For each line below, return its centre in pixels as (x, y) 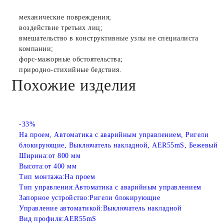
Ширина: (34, 156)
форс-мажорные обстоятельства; (71, 59)
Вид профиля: (41, 219)
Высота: (32, 166)
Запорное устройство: (54, 198)
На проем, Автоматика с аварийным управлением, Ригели (114, 135)
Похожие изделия (74, 85)
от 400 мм (60, 166)
